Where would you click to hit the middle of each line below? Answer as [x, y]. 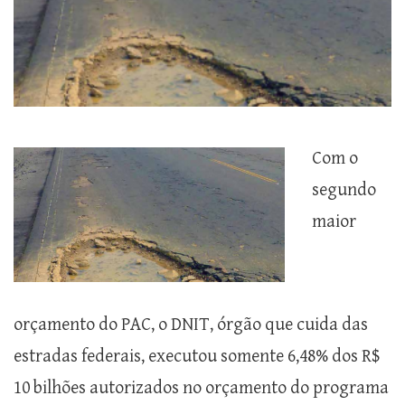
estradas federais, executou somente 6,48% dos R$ [197, 356]
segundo [344, 190]
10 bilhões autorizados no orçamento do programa [201, 388]
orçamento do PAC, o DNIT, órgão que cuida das [191, 325]
